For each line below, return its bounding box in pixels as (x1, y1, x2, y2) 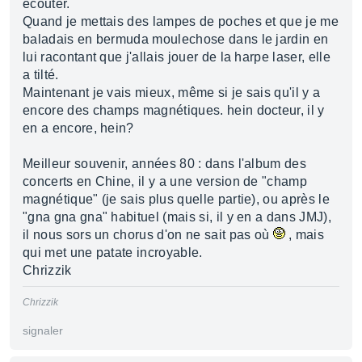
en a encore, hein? (23, 121, 134, 135)
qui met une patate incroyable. (23, 246, 203, 259)
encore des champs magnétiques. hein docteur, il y (23, 103, 325, 117)
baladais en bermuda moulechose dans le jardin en (23, 32, 329, 46)
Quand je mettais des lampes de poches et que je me (23, 15, 339, 28)
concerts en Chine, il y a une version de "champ (23, 175, 308, 188)
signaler (23, 324, 63, 337)
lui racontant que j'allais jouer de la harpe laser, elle (23, 50, 330, 64)
